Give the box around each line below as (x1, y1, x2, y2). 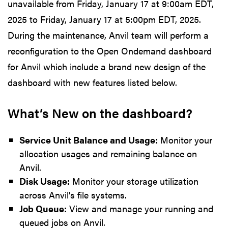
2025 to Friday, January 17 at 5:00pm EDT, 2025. (8, 12, 201, 25)
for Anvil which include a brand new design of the (8, 60, 206, 73)
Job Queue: (19, 202, 67, 215)
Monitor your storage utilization (69, 174, 198, 187)
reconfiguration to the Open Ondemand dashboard (8, 44, 212, 57)
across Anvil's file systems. (19, 188, 127, 201)
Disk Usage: (19, 174, 70, 187)
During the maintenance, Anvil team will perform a (8, 28, 209, 41)
